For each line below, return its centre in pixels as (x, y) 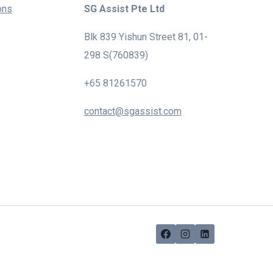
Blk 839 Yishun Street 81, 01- (146, 37)
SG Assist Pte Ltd (124, 9)
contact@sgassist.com (133, 111)
